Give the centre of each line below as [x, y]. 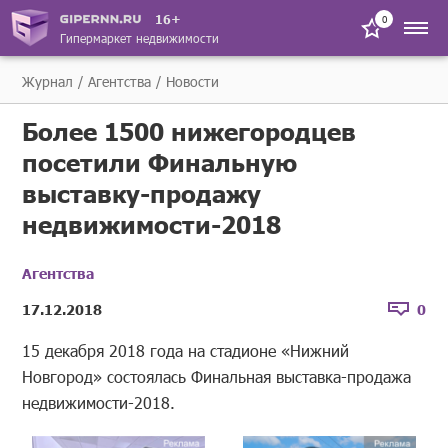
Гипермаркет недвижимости [139, 37]
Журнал [48, 81]
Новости [193, 81]
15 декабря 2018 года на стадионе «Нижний [186, 350]
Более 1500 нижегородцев [189, 131]
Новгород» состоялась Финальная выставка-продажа [217, 376]
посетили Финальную [160, 162]
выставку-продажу [142, 193]
